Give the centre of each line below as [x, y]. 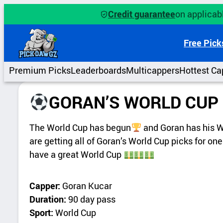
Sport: [43, 213]
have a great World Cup [77, 155]
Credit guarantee [142, 14]
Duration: [49, 199]
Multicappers [153, 70]
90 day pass [92, 199]
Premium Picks [40, 70]
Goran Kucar [87, 186]
